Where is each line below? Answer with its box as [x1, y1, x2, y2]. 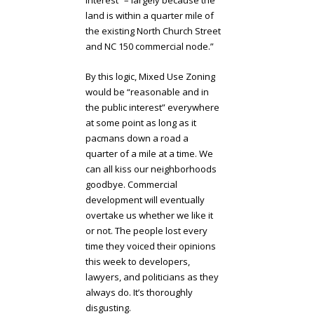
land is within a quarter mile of [86, 8, 214, 22]
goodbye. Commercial [86, 177, 178, 191]
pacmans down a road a [86, 131, 189, 144]
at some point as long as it [86, 116, 197, 129]
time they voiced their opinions [86, 239, 217, 252]
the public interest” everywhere [86, 100, 220, 114]
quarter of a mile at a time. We [86, 146, 214, 160]
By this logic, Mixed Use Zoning [86, 69, 216, 83]
